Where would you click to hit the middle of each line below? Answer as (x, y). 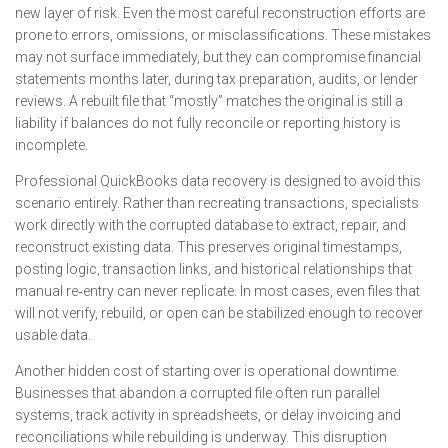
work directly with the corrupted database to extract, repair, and (210, 225)
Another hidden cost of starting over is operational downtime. (207, 371)
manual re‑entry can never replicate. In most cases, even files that (217, 291)
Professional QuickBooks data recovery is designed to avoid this (218, 181)
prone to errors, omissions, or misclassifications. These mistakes (223, 35)
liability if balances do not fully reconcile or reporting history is (208, 123)
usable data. (53, 335)
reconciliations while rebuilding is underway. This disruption (201, 437)
